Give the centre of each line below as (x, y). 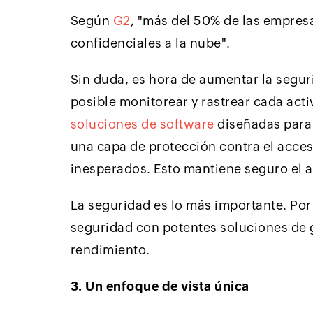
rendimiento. (110, 250)
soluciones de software (142, 124)
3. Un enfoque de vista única (160, 286)
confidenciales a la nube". (150, 43)
